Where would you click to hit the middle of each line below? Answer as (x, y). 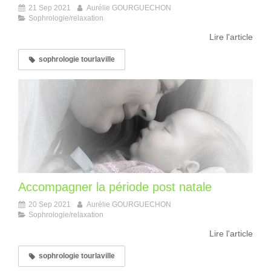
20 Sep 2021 (50, 205)
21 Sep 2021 (50, 8)
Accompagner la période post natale (115, 187)
